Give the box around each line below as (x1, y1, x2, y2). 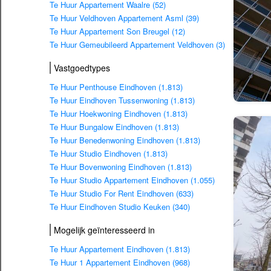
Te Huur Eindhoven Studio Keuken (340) (50, 201, 190, 213)
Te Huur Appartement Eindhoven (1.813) (50, 243, 190, 255)
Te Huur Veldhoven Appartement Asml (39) (50, 12, 199, 24)
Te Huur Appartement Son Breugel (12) (50, 25, 185, 38)
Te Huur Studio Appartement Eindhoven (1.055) (50, 174, 215, 186)
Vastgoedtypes (54, 62, 110, 74)
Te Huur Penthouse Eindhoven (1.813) (50, 81, 183, 93)
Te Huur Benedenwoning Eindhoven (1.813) (50, 134, 200, 146)
